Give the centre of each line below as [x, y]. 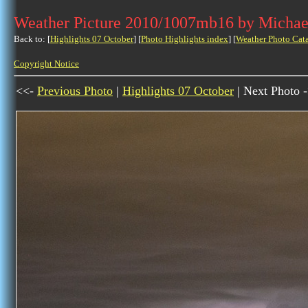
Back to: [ [32, 39]
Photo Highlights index [185, 39]
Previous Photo [75, 91]
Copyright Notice [46, 64]
